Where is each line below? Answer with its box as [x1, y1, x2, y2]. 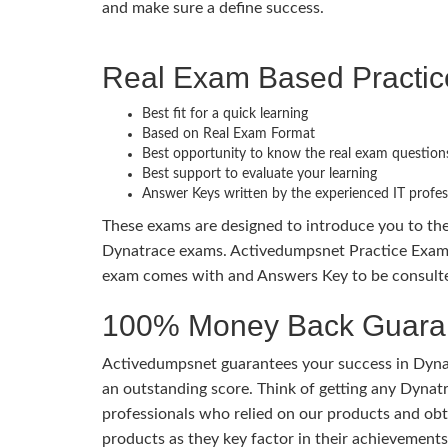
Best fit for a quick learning [142, 106, 308, 121]
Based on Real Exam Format [142, 126, 315, 141]
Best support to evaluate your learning [142, 166, 377, 181]
